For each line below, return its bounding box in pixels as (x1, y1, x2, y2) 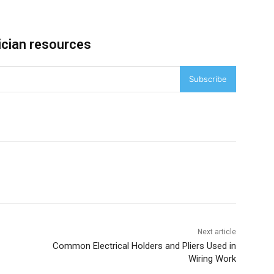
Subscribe (189, 74, 227, 84)
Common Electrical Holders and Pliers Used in (52, 240, 236, 252)
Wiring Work (188, 253, 236, 265)
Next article (197, 228, 236, 237)
